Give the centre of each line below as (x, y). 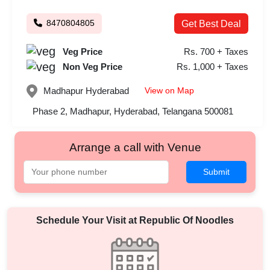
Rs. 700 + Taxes (216, 51)
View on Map (169, 90)
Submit (216, 171)
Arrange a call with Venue (135, 147)
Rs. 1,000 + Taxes (212, 67)
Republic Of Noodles (187, 220)
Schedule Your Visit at (88, 220)
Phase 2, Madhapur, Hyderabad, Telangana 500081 (133, 111)
